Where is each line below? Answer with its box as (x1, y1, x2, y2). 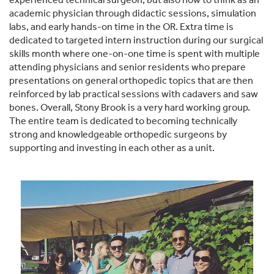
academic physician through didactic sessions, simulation (9, 7, 256, 20)
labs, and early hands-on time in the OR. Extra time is (9, 21, 234, 33)
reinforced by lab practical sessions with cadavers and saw (9, 88, 258, 100)
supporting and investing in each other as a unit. (9, 142, 217, 154)
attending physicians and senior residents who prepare (9, 61, 246, 73)
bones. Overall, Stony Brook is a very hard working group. (9, 102, 250, 114)
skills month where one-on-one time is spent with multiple (9, 48, 260, 60)
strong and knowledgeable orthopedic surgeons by (9, 128, 227, 141)
